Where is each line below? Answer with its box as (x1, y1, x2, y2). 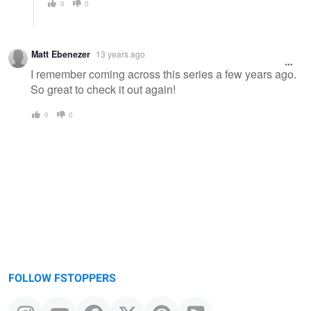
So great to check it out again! (31, 81, 176, 97)
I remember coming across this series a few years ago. (31, 65, 296, 82)
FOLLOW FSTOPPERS (8, 270, 116, 287)
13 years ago (96, 48, 145, 60)
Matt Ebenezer (31, 48, 90, 61)
